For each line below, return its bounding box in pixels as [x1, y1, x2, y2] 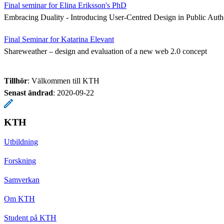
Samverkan [4, 175, 39, 184]
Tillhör [4, 76, 27, 85]
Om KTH [4, 194, 35, 203]
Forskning [4, 156, 36, 165]
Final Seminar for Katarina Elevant [4, 34, 114, 43]
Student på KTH [4, 213, 56, 222]
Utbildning [4, 137, 38, 146]
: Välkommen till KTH [27, 76, 99, 85]
